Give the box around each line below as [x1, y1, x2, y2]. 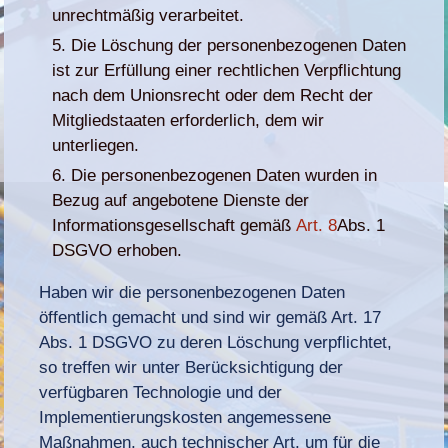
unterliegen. [52, 135, 140, 155]
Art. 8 [296, 215, 338, 235]
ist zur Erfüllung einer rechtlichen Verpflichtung [52, 60, 402, 80]
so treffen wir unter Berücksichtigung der [39, 357, 344, 377]
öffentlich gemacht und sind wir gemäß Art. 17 [39, 307, 382, 327]
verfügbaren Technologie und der [39, 382, 283, 402]
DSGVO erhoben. [52, 240, 183, 260]
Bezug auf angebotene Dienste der [52, 190, 310, 210]
